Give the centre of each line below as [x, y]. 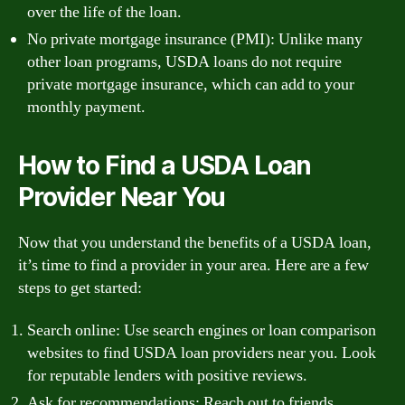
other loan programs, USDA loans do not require [184, 61]
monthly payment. [86, 107]
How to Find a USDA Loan [165, 165]
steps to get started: [80, 287]
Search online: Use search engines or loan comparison [202, 330]
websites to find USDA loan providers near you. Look [202, 353]
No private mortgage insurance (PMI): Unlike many [195, 39]
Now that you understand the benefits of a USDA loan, [195, 242]
